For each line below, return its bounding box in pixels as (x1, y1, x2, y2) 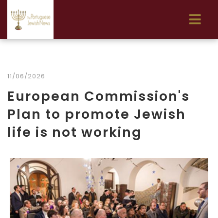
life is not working (7, 123, 142, 141)
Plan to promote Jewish (7, 105, 186, 123)
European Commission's (7, 87, 190, 105)
